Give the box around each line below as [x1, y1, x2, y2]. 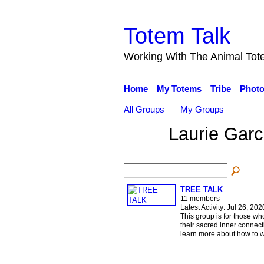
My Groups [180, 104, 225, 114]
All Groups [123, 104, 164, 114]
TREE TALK [180, 184, 223, 194]
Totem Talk [123, 22, 230, 48]
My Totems [156, 84, 202, 94]
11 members [180, 194, 220, 203]
